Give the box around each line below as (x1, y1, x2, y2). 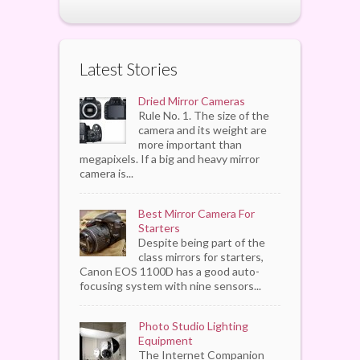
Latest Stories (80, 58, 178, 79)
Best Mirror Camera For (138, 206, 255, 220)
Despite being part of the (138, 235, 265, 249)
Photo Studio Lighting (138, 318, 248, 333)
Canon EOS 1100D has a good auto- (80, 264, 260, 278)
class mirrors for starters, (138, 249, 264, 264)
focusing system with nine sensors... (80, 278, 261, 292)
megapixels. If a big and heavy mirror (80, 151, 260, 166)
